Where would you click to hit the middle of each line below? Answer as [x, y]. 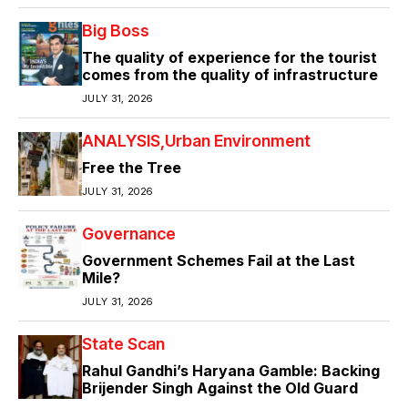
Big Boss [116, 30]
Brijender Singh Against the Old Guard [220, 388]
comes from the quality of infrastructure [230, 74]
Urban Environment [238, 140]
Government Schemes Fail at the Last [219, 260]
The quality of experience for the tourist [229, 57]
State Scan [123, 343]
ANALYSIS [121, 140]
